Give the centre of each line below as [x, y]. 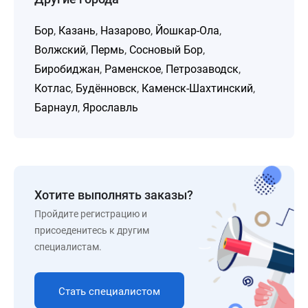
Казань [77, 31]
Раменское [133, 69]
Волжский [60, 50]
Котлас [53, 88]
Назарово [125, 31]
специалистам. [68, 247]
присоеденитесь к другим [92, 230]
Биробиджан [67, 69]
